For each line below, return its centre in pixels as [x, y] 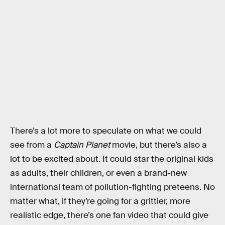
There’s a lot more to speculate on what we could [106, 131]
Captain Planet [82, 145]
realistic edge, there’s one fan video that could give [109, 215]
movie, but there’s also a [158, 145]
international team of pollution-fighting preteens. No [113, 187]
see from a [32, 145]
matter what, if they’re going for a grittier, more [100, 201]
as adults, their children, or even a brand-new [98, 173]
